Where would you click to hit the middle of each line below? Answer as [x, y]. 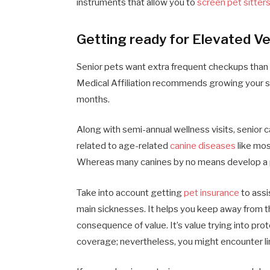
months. [93, 100]
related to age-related [124, 146]
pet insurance [212, 193]
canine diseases [203, 146]
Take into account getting [130, 193]
